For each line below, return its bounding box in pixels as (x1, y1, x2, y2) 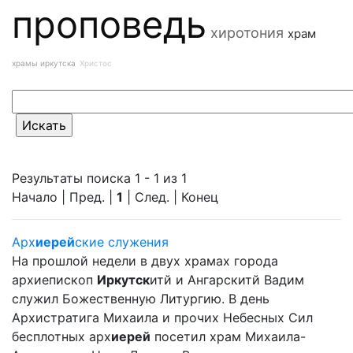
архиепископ (12, 272, 97, 288)
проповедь (12, 2, 206, 46)
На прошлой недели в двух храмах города (12, 253, 278, 269)
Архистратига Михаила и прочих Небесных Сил (12, 310, 313, 325)
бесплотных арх (12, 329, 111, 344)
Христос (80, 58, 112, 68)
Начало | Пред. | (12, 189, 117, 205)
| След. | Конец (123, 189, 218, 205)
